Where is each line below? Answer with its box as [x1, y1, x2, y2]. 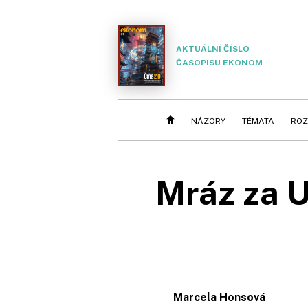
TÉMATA [242, 116, 274, 126]
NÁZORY [191, 116, 225, 126]
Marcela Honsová [173, 291, 265, 304]
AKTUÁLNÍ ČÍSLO [176, 43, 250, 54]
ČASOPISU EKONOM [176, 57, 263, 67]
